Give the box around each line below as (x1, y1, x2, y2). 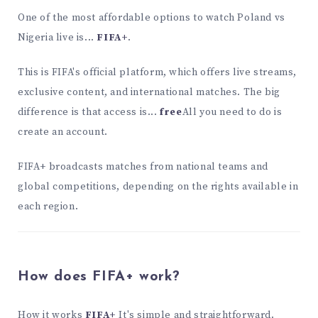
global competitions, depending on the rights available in (18, 180, 299, 193)
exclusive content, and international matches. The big (18, 86, 280, 99)
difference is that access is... (18, 106, 160, 119)
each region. (18, 199, 79, 213)
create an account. (18, 126, 108, 139)
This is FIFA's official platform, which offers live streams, (18, 66, 297, 79)
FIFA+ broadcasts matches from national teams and (18, 160, 268, 173)
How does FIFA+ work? (18, 270, 180, 285)
